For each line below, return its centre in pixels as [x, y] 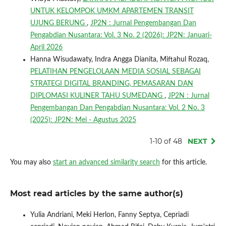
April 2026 [46, 47]
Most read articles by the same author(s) [96, 193]
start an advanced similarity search [106, 162]
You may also [31, 162]
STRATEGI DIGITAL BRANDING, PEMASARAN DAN [111, 83]
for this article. [183, 162]
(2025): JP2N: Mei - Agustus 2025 [83, 120]
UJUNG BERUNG [58, 23]
